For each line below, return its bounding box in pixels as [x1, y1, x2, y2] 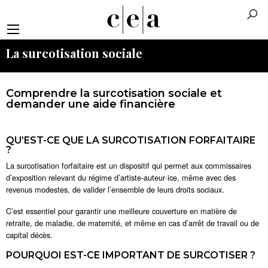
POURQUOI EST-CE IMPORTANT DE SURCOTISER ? [6, 249, 255, 261]
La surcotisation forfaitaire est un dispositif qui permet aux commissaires [6, 160, 251, 171]
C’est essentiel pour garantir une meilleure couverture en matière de [6, 205, 237, 217]
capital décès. [6, 229, 53, 240]
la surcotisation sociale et [77, 87, 222, 100]
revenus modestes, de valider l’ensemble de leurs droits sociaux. [6, 184, 224, 195]
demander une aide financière [6, 98, 175, 111]
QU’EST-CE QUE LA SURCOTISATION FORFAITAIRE [6, 135, 255, 146]
